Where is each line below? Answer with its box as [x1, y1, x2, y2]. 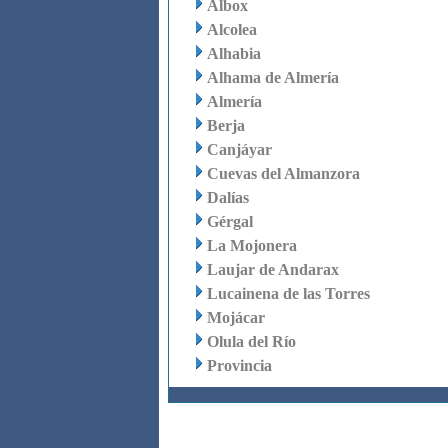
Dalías [206, 189, 249, 206]
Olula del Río [206, 333, 296, 350]
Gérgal [206, 213, 253, 230]
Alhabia [206, 45, 261, 62]
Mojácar [206, 309, 265, 326]
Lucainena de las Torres [206, 285, 370, 302]
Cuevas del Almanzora [206, 165, 360, 182]
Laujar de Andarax [206, 261, 339, 278]
